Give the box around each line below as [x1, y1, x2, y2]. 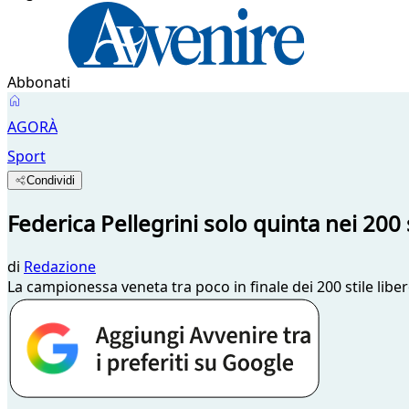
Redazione [24, 256, 96, 277]
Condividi [26, 173, 76, 187]
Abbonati [7, 72, 70, 92]
